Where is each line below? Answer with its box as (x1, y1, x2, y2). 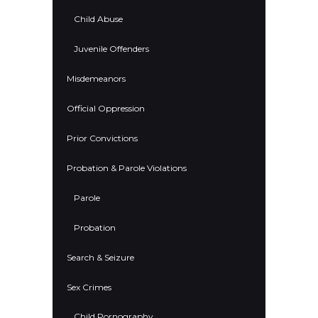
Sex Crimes (67, 281, 111, 292)
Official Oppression (67, 102, 145, 114)
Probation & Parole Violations (67, 162, 187, 173)
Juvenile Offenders (74, 43, 149, 54)
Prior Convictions (67, 132, 138, 143)
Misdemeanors (67, 72, 126, 84)
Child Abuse (74, 13, 123, 24)
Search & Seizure (67, 251, 134, 263)
